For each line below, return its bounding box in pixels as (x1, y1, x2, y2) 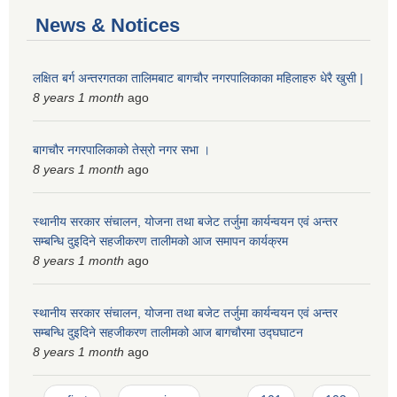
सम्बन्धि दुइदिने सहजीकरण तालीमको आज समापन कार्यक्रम (33, 233, 288, 248)
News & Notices (35, 13, 180, 36)
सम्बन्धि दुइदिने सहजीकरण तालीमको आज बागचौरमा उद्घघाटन (33, 324, 303, 339)
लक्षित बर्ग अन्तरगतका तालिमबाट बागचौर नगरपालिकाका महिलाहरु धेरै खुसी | (33, 70, 363, 85)
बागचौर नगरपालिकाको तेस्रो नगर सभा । (33, 142, 210, 157)
